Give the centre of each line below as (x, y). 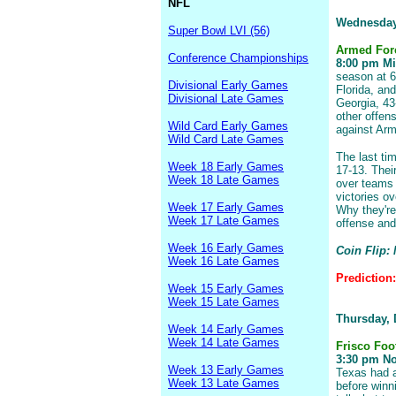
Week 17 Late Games (224, 221)
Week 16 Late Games (224, 261)
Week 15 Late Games (224, 302)
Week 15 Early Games (226, 289)
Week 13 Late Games (224, 383)
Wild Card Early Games (228, 126)
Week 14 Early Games (226, 329)
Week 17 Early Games (226, 207)
